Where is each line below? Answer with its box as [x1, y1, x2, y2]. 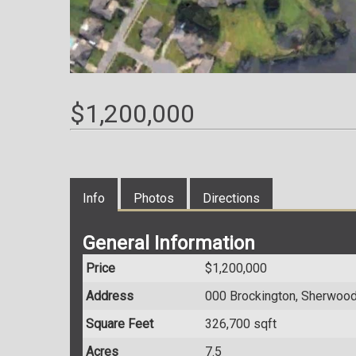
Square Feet [86, 316, 153, 332]
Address [86, 288, 133, 304]
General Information [83, 232, 255, 255]
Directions [203, 191, 260, 207]
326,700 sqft [205, 316, 277, 332]
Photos [133, 191, 174, 207]
